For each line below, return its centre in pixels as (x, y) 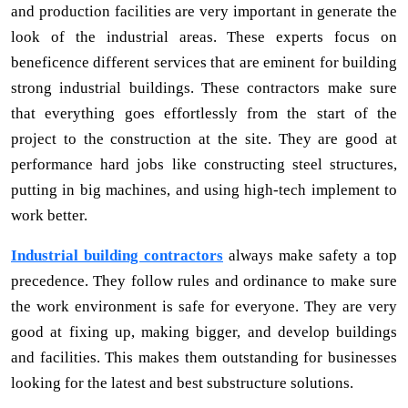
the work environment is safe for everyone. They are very (204, 306)
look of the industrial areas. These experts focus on (204, 36)
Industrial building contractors (117, 255)
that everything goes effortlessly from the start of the (204, 113)
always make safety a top (310, 255)
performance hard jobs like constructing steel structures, (204, 164)
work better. (49, 215)
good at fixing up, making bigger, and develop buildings (204, 331)
